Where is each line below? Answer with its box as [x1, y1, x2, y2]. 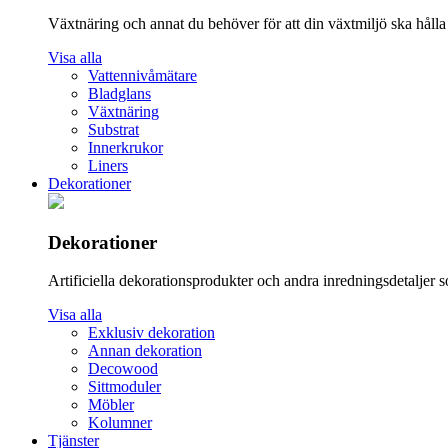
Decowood [88, 360, 158, 378]
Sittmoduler [88, 378, 161, 396]
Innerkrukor [88, 138, 163, 156]
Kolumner [88, 414, 152, 432]
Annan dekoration [88, 342, 202, 360]
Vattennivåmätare [88, 66, 197, 84]
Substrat [88, 120, 139, 138]
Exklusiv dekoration [88, 324, 215, 342]
